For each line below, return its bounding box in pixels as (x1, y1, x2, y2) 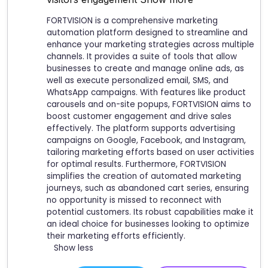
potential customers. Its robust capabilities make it (47, 206, 254, 218)
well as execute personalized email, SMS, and (47, 74, 229, 86)
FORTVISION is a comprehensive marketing (47, 14, 218, 26)
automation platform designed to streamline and (47, 26, 248, 38)
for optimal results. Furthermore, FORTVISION (47, 158, 226, 170)
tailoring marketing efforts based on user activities (47, 146, 254, 158)
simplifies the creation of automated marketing (47, 170, 241, 182)
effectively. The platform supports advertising (47, 122, 235, 134)
